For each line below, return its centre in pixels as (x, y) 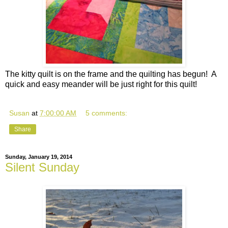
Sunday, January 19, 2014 (39, 157)
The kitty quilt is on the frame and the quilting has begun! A (111, 74)
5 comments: (107, 113)
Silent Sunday (42, 167)
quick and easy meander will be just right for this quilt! (101, 84)
